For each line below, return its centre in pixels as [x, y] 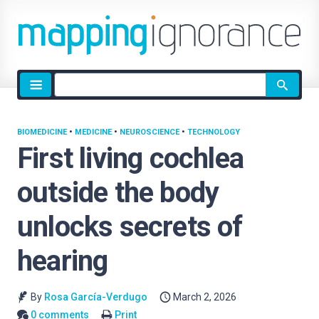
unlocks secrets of [130, 227]
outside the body [118, 193]
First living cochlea [130, 158]
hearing [63, 261]
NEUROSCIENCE [150, 132]
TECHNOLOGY [214, 132]
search [70, 97]
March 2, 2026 [205, 297]
